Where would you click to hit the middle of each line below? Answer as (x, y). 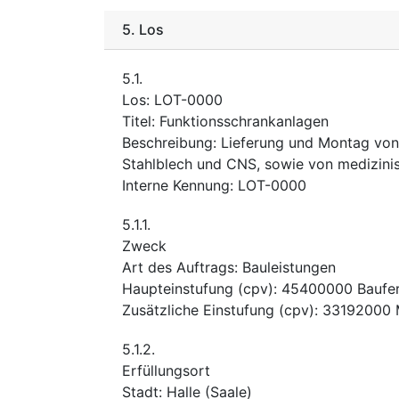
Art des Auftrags (178, 267)
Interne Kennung (176, 185)
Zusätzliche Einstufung (198, 309)
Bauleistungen (289, 267)
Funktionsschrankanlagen (244, 121)
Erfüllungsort (166, 370)
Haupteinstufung (178, 288)
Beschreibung (167, 142)
